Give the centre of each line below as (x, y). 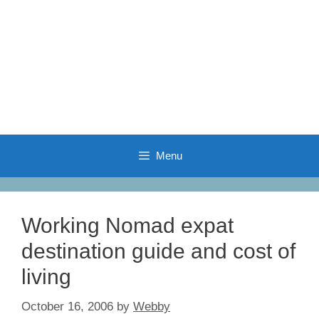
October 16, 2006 (67, 306)
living (46, 277)
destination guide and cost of (158, 251)
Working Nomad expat (127, 225)
